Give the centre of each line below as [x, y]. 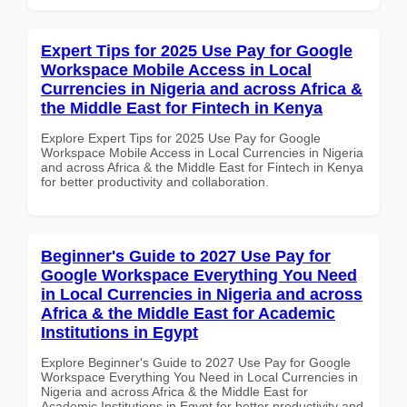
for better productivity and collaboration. [155, 181]
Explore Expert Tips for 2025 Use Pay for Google [181, 138]
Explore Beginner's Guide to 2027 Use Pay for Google [196, 362]
